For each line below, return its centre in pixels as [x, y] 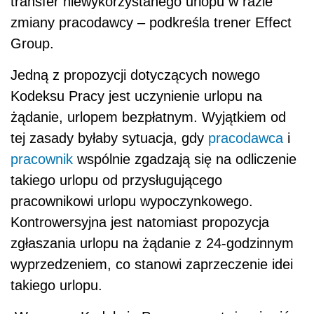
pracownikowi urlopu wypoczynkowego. [132, 202]
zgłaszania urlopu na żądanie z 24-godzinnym [152, 244]
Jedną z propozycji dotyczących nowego [135, 75]
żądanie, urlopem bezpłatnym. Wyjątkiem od [148, 117]
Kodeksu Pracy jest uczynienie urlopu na [136, 96]
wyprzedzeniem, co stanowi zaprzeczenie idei [152, 265]
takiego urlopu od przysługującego [116, 180]
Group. [32, 44]
